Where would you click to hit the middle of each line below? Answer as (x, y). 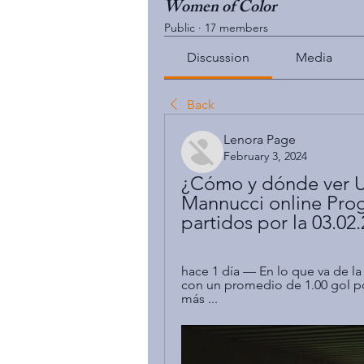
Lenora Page (260, 139)
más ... (199, 299)
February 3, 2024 (265, 156)
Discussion (219, 57)
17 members (236, 28)
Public (180, 28)
